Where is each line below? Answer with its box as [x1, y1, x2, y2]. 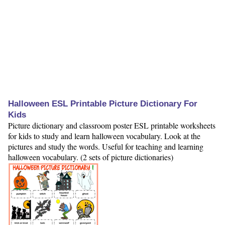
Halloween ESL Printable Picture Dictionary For [8, 99, 197, 109]
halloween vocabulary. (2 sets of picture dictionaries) [8, 152, 173, 163]
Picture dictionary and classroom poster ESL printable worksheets [8, 120, 215, 131]
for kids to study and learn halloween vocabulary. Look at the [8, 131, 200, 142]
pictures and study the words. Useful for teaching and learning [8, 141, 203, 152]
